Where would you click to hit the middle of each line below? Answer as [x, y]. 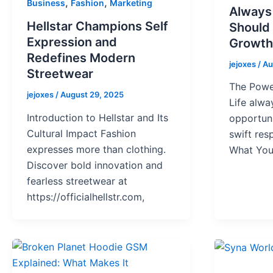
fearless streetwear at [77, 181]
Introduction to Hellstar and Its [97, 117]
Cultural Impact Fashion [81, 133]
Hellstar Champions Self [97, 27]
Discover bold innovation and [95, 165]
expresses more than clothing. [96, 149]
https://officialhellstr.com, [86, 197]
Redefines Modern [81, 58]
